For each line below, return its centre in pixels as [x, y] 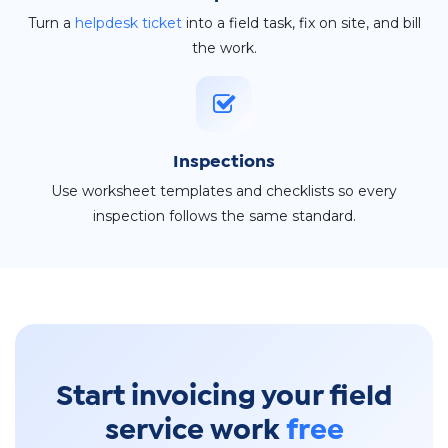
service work [195, 431]
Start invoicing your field [224, 397]
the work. [224, 48]
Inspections [224, 163]
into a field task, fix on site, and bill [301, 23]
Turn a [51, 23]
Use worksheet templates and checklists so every [224, 191]
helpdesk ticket [128, 23]
